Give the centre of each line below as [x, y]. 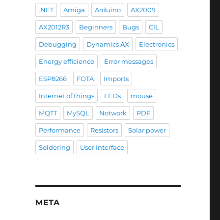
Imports [116, 79]
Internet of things [66, 96]
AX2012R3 [54, 27]
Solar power [147, 130]
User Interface [102, 148]
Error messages [128, 62]
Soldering [54, 148]
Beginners [96, 27]
